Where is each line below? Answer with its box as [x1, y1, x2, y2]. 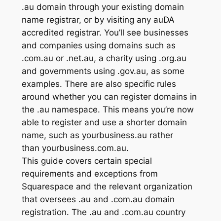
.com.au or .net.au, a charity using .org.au [21, 53, 186, 63]
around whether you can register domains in [21, 91, 197, 102]
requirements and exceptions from [21, 168, 158, 179]
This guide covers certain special [21, 155, 152, 166]
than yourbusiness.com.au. [21, 143, 129, 153]
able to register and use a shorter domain [21, 117, 187, 127]
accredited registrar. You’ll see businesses [21, 27, 188, 37]
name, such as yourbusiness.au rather [21, 130, 173, 140]
